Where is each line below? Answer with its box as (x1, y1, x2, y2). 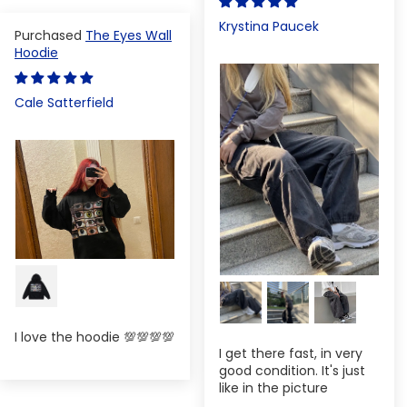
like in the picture (219, 378, 328, 397)
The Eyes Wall (85, 25, 172, 45)
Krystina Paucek (219, 16, 319, 35)
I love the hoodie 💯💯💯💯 (15, 327, 174, 346)
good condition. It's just (219, 361, 365, 380)
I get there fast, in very (219, 343, 362, 362)
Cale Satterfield (15, 93, 114, 112)
